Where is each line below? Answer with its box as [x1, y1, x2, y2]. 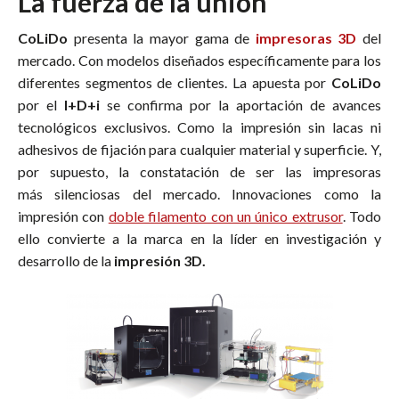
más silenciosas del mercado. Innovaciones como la [18, 184, 381, 202]
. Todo [342, 207, 381, 224]
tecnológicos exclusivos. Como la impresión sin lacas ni [18, 118, 381, 135]
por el [18, 95, 64, 113]
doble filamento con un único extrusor [108, 207, 343, 224]
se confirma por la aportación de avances [100, 95, 381, 113]
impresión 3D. [114, 251, 206, 269]
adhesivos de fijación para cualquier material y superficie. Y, [18, 140, 381, 158]
